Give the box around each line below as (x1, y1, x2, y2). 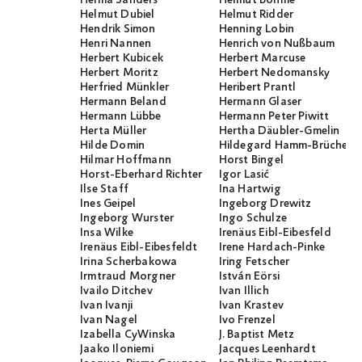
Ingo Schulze (218, 211, 287, 226)
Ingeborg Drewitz (218, 196, 312, 212)
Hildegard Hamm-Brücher (218, 138, 352, 154)
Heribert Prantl (218, 80, 297, 95)
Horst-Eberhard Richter (80, 167, 203, 183)
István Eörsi (218, 269, 280, 284)
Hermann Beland (80, 95, 166, 110)
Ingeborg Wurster (80, 211, 175, 226)
